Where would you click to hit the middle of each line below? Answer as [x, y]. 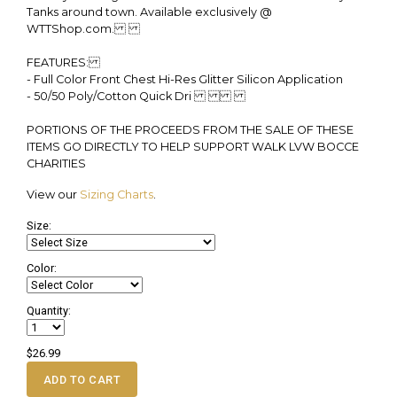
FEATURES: [63, 63]
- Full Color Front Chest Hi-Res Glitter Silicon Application [185, 80]
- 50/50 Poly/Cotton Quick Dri [136, 97]
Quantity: [49, 311]
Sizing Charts [117, 195]
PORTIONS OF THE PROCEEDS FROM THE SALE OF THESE [190, 130]
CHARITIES [56, 164]
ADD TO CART [82, 379]
